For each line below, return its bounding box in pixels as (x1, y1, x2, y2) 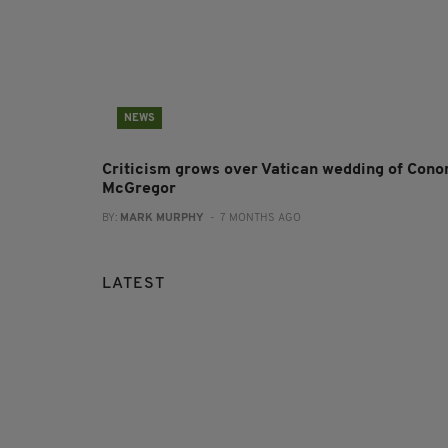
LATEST (102, 276, 165, 293)
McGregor (102, 181, 176, 198)
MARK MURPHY (120, 213, 204, 225)
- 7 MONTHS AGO (204, 213, 301, 225)
